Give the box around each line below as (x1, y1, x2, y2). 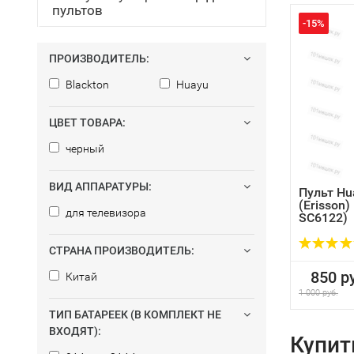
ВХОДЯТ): (49, 325, 101, 337)
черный (63, 142, 104, 155)
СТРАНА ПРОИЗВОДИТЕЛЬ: (49, 244, 194, 257)
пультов (52, 2, 103, 18)
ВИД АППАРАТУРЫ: (49, 180, 152, 193)
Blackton (63, 78, 109, 91)
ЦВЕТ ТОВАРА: (49, 116, 126, 129)
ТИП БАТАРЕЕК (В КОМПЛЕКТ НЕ (49, 308, 221, 321)
